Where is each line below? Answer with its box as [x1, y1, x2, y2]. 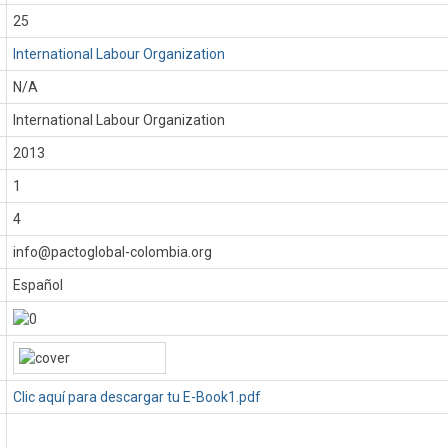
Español [13, 277, 64, 293]
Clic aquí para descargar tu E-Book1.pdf [13, 389, 262, 405]
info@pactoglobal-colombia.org [13, 244, 213, 260]
